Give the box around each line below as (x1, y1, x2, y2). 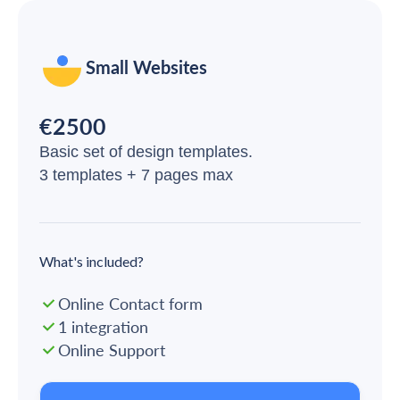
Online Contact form (57, 294, 203, 314)
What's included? (39, 253, 144, 271)
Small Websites (86, 56, 207, 79)
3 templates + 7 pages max (39, 166, 233, 185)
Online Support (57, 340, 165, 361)
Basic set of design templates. (39, 143, 253, 162)
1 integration (57, 317, 148, 337)
